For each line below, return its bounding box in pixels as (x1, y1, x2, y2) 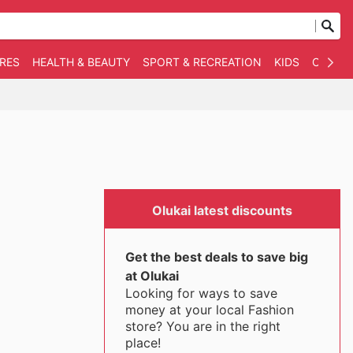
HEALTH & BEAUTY (32, 55, 130, 69)
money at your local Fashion (124, 302, 294, 318)
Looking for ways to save (124, 285, 277, 301)
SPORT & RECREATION (143, 55, 262, 69)
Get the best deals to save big (124, 249, 308, 265)
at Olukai (124, 268, 179, 284)
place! (124, 335, 161, 351)
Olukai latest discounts (152, 203, 292, 218)
